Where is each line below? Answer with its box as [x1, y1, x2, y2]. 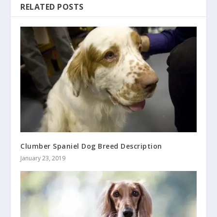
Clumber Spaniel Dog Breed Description [20, 141, 162, 151]
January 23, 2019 [20, 154, 66, 162]
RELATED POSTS [20, 1, 84, 13]
